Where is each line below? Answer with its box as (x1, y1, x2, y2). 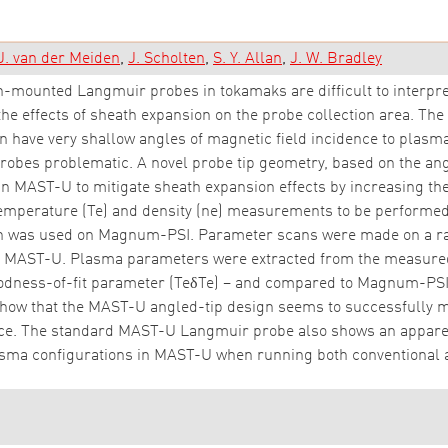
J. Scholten (128, 51, 205, 67)
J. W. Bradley (290, 51, 382, 67)
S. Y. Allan (213, 51, 282, 67)
